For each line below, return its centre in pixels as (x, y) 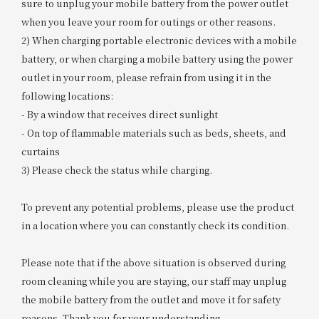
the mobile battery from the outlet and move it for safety (151, 299)
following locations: (67, 95)
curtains (40, 151)
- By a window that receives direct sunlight (119, 114)
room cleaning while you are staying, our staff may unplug (153, 281)
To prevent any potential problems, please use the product (157, 206)
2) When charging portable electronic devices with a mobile (159, 40)
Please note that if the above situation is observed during (153, 262)
